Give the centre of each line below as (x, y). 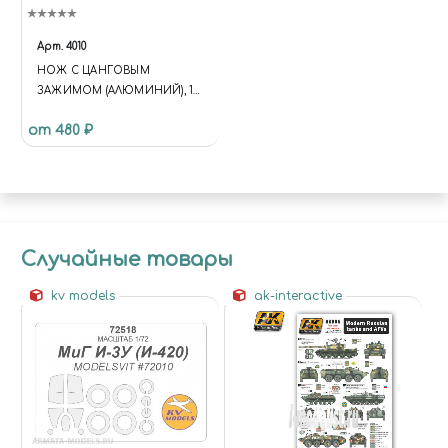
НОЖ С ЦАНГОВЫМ (93, 70)
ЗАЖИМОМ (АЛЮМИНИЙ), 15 (118, 90)
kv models (81, 295)
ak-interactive (296, 295)
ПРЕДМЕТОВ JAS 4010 (97, 110)
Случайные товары (127, 259)
